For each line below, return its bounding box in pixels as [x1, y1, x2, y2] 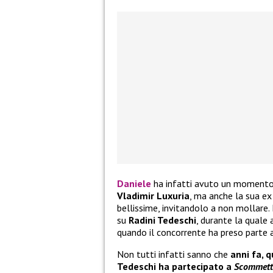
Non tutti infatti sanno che [117, 248, 230, 261]
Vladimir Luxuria [117, 190, 190, 202]
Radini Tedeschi [129, 214, 196, 227]
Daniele [117, 177, 151, 190]
